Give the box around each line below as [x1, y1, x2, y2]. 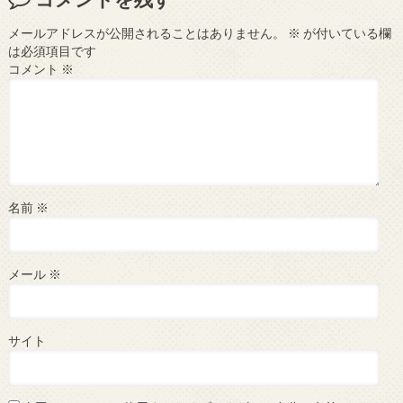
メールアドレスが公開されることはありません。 [7, 26, 285, 41]
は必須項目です [7, 44, 96, 59]
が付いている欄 [300, 26, 391, 41]
